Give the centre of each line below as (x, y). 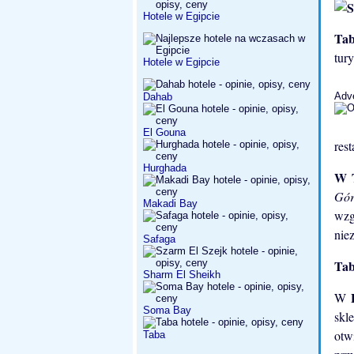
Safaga (159, 239)
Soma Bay (167, 310)
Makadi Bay (170, 203)
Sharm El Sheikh (182, 275)
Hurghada (165, 168)
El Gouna (164, 132)
